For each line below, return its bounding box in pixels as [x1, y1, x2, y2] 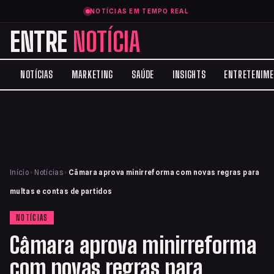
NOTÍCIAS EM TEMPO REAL [90, 7, 188, 15]
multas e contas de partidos [10, 187, 113, 196]
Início [10, 168, 29, 177]
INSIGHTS [172, 68, 206, 80]
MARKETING [72, 68, 113, 80]
